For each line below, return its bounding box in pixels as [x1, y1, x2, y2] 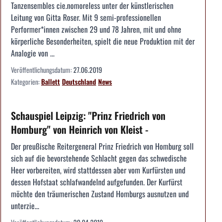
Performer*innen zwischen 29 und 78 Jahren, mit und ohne [11, 23, 181, 36]
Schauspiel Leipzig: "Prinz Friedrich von [11, 108, 166, 123]
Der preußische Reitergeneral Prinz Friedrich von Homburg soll [11, 140, 194, 153]
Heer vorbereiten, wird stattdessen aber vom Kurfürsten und [11, 164, 185, 176]
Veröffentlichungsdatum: [11, 64, 73, 75]
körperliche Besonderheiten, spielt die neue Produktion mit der [11, 35, 195, 48]
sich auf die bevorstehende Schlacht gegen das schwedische [11, 152, 187, 165]
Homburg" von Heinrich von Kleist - [11, 122, 148, 137]
